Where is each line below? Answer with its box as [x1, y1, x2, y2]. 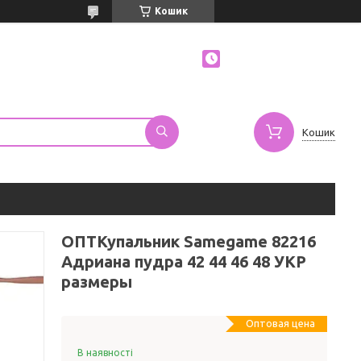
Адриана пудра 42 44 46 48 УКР [61, 252, 306, 271]
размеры [61, 272, 132, 291]
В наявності [77, 347, 133, 358]
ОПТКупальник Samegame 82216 [61, 232, 316, 251]
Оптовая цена [246, 317, 315, 329]
